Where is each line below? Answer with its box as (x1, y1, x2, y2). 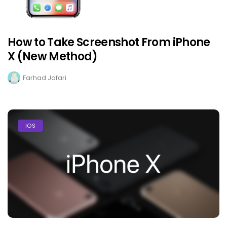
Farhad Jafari (23, 73, 66, 83)
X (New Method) (8, 49, 98, 65)
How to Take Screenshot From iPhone (8, 34, 210, 51)
